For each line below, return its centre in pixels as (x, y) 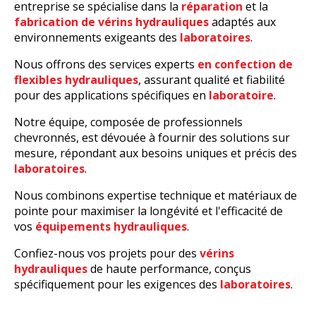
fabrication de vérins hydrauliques (111, 22)
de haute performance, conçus (171, 269)
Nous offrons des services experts (106, 65)
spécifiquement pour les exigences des (117, 285)
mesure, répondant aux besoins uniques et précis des (156, 153)
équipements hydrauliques (111, 227)
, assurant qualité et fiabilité (212, 80)
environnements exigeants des (97, 38)
